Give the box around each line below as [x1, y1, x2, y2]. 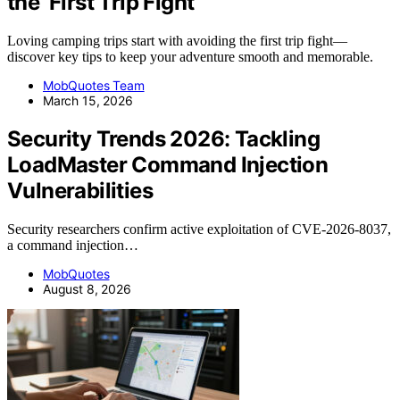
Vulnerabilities [7, 178, 153, 204]
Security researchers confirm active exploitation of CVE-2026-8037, [7, 221, 391, 237]
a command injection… [7, 237, 138, 254]
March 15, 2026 [43, 93, 133, 109]
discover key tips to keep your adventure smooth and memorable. [7, 49, 373, 65]
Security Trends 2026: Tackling [7, 126, 320, 153]
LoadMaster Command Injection [7, 152, 329, 179]
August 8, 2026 [43, 281, 131, 297]
